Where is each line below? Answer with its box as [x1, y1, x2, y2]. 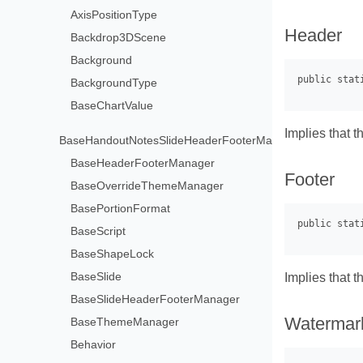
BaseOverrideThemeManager [70, 178, 224, 192]
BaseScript [70, 224, 126, 237]
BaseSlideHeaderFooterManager [70, 292, 241, 305]
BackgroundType [70, 75, 158, 89]
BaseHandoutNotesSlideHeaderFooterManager [59, 133, 303, 147]
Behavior [70, 337, 117, 351]
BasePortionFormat [70, 201, 171, 215]
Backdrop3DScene [70, 30, 167, 44]
